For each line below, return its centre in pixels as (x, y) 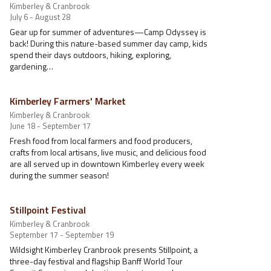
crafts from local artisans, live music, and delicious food (108, 152)
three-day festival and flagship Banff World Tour (96, 261)
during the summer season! (59, 175)
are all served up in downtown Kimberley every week (107, 164)
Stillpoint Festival (48, 210)
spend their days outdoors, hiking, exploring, (90, 55)
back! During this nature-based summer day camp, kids (109, 43)
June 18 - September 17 (50, 126)
